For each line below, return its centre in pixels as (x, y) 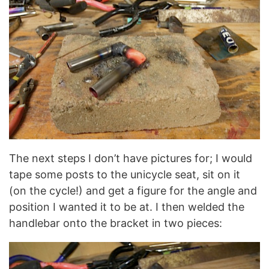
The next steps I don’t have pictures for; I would (131, 159)
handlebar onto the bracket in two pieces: (116, 223)
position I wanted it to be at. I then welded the (127, 207)
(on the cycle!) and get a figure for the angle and (133, 191)
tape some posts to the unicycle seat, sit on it (125, 175)
